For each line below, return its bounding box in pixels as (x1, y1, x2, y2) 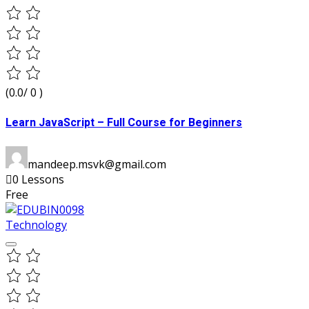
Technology (6, 217, 67, 232)
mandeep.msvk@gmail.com (28, 156, 166, 172)
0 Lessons (12, 171, 64, 187)
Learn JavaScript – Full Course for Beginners (6, 114, 242, 132)
